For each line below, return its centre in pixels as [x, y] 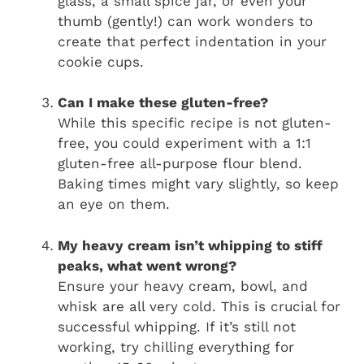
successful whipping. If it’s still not [177, 326]
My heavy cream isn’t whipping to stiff [190, 245]
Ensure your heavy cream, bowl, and [183, 286]
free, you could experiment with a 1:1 [184, 143]
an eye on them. [114, 204]
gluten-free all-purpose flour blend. [180, 164]
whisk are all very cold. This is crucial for [199, 306]
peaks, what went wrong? [147, 265]
